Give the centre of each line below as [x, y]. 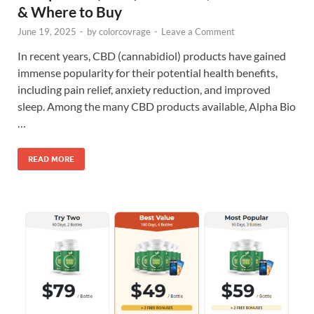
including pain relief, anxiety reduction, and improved [144, 90]
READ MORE [51, 159]
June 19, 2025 [47, 32]
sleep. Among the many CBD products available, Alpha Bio [157, 107]
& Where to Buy [70, 12]
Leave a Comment [198, 32]
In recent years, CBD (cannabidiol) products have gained [152, 56]
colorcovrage [125, 32]
